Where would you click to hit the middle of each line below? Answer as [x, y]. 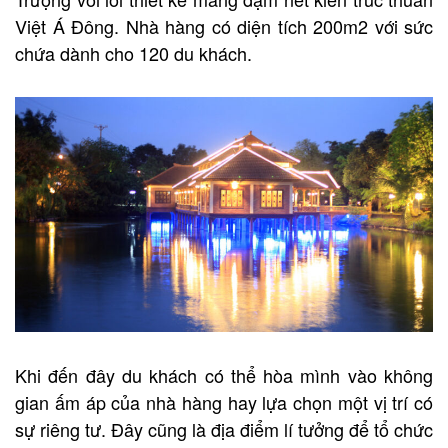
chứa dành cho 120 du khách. [133, 52]
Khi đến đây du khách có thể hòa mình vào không [224, 374]
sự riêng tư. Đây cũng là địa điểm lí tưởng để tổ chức [224, 428]
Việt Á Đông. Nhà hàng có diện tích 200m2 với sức [224, 25]
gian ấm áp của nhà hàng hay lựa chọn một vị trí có [224, 401]
